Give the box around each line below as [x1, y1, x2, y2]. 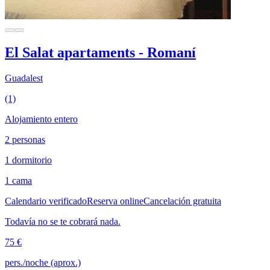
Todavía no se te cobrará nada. [5, 216, 121, 227]
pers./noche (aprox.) [5, 257, 81, 268]
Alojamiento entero [5, 114, 78, 125]
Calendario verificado [5, 196, 87, 207]
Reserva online [87, 196, 143, 207]
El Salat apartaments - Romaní [5, 45, 196, 61]
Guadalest [5, 73, 43, 84]
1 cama [5, 175, 32, 186]
